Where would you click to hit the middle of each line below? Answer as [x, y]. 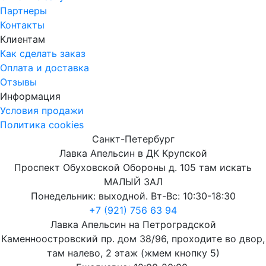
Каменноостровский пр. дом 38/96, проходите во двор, [133, 238]
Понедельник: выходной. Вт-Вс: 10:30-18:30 [133, 196]
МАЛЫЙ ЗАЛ [133, 181]
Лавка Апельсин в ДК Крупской [133, 153]
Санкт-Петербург [133, 139]
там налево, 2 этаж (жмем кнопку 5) [133, 253]
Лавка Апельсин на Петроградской [133, 224]
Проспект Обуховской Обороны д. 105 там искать [133, 167]
